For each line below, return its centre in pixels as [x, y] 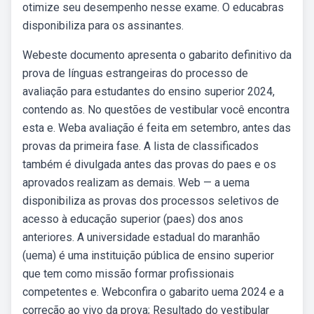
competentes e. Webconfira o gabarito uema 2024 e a [153, 292]
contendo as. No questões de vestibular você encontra [156, 110]
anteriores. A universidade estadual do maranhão [141, 237]
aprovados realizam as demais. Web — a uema [136, 183]
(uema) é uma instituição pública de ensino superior [148, 255]
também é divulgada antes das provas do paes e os [149, 164]
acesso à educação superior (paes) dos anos [133, 219]
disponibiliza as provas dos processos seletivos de [151, 201]
